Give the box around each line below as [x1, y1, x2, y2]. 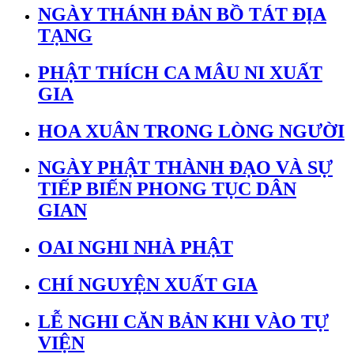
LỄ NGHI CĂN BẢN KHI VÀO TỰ [38, 311, 329, 333]
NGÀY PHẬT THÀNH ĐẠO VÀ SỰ [38, 157, 333, 179]
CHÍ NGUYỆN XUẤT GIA [38, 274, 258, 296]
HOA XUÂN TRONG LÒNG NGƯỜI [38, 120, 345, 141]
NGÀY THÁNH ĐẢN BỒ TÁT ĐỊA [38, 3, 326, 24]
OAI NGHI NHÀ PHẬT [38, 237, 233, 258]
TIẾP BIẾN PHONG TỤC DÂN [38, 179, 296, 200]
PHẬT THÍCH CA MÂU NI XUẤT [38, 62, 322, 83]
